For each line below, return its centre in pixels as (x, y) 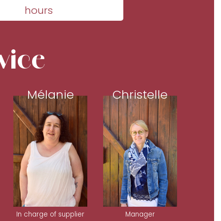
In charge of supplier (50, 215)
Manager (140, 215)
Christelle (140, 95)
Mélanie (50, 95)
